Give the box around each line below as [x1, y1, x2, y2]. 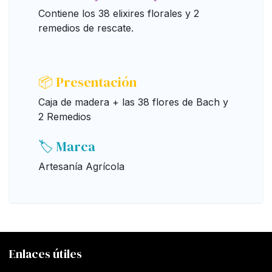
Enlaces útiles [9, 245, 82, 262]
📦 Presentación [38, 72, 137, 91]
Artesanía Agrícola [38, 160, 124, 172]
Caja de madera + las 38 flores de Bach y [38, 95, 228, 108]
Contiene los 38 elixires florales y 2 [38, 7, 199, 19]
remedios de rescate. [38, 21, 134, 34]
